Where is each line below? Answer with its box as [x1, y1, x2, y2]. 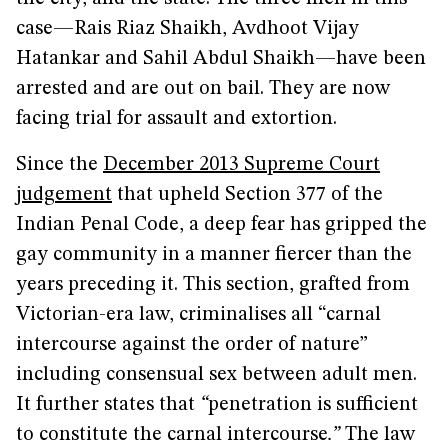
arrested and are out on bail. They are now [16, 79, 390, 99]
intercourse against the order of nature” [16, 335, 368, 355]
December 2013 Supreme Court [103, 155, 380, 175]
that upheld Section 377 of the [112, 185, 383, 205]
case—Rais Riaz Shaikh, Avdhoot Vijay [16, 19, 359, 39]
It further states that [16, 395, 200, 415]
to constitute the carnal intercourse [16, 425, 328, 445]
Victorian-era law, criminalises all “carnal [16, 305, 381, 325]
